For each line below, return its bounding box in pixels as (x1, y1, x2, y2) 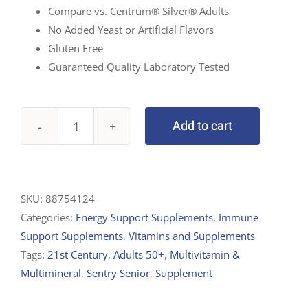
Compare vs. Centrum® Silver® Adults (48, 4, 229, 19)
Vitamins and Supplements (129, 229, 255, 243)
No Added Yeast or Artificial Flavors (48, 23, 214, 37)
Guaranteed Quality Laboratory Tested (48, 60, 230, 74)
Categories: (21, 210, 76, 225)
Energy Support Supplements (76, 210, 213, 225)
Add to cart (173, 117, 232, 136)
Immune (219, 210, 258, 225)
